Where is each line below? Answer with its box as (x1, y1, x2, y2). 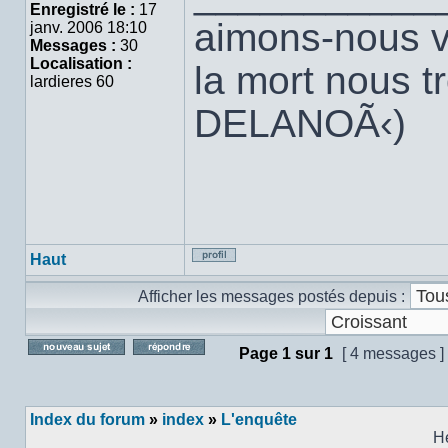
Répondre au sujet (230, 366, 361, 383)
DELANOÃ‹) (194, 101, 406, 145)
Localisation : (30, 55, 132, 72)
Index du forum (30, 411, 145, 428)
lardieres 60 (30, 73, 114, 90)
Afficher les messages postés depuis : (138, 288, 405, 305)
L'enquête (221, 411, 297, 428)
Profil (264, 268, 301, 285)
